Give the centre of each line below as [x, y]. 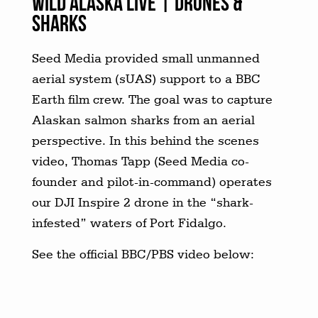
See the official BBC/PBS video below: [143, 253]
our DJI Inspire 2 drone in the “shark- [142, 202]
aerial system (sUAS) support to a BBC [146, 78]
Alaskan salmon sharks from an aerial [143, 119]
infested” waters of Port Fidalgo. [129, 222]
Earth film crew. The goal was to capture [152, 99]
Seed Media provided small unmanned [146, 57]
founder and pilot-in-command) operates [152, 181]
